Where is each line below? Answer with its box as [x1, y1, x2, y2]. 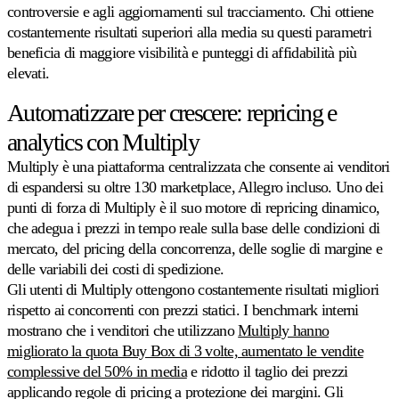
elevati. [7, 64, 50, 83]
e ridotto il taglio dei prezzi [186, 362, 348, 381]
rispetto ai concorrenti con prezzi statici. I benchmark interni [7, 301, 359, 320]
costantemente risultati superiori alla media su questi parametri [7, 23, 371, 42]
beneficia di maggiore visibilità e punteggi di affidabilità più [7, 44, 357, 62]
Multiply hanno [238, 322, 330, 340]
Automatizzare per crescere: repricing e [7, 99, 337, 127]
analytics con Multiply [7, 128, 199, 157]
